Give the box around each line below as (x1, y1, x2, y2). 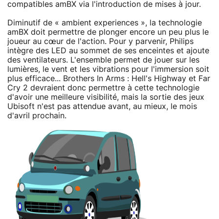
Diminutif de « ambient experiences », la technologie (7, 19, 202, 27)
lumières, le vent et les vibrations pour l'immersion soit (7, 65, 209, 73)
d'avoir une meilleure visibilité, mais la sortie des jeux (7, 93, 204, 101)
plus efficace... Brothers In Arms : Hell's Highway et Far (7, 74, 210, 83)
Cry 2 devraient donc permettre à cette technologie (7, 84, 199, 92)
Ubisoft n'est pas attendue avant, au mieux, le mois (7, 102, 197, 110)
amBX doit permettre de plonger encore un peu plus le (7, 28, 209, 36)
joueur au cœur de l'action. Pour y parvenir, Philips (7, 37, 194, 45)
